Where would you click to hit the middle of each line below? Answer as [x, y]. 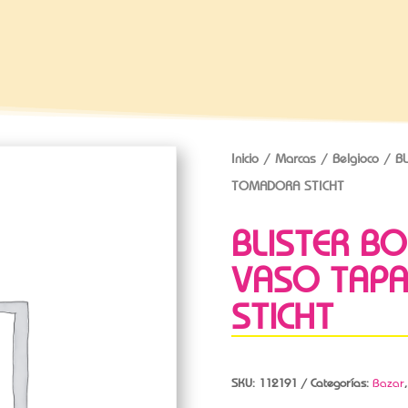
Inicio [245, 158]
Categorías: [341, 382]
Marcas [295, 158]
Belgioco [355, 158]
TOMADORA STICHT [287, 185]
